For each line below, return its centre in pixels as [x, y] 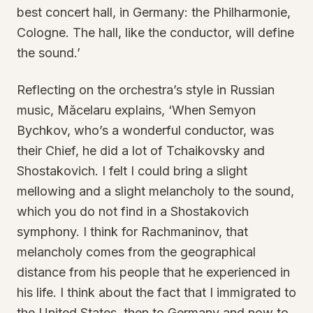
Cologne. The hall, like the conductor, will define [155, 32]
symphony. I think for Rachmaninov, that [132, 232]
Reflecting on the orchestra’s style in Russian [146, 90]
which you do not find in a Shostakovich [133, 211]
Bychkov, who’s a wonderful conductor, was [145, 130]
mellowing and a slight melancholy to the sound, [155, 191]
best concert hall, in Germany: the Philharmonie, [154, 12]
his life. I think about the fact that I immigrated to [156, 292]
